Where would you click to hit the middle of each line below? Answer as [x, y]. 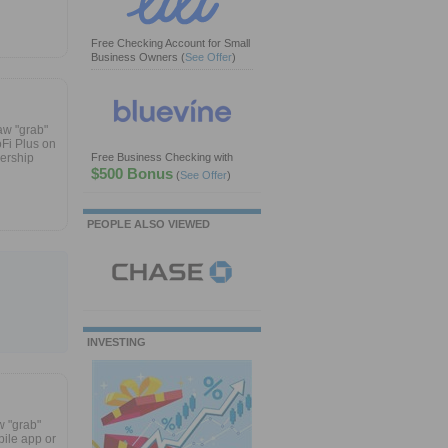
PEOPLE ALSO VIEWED [148, 224]
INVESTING [116, 342]
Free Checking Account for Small [170, 43]
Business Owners [136, 57]
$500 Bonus [132, 173]
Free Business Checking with [162, 157]
